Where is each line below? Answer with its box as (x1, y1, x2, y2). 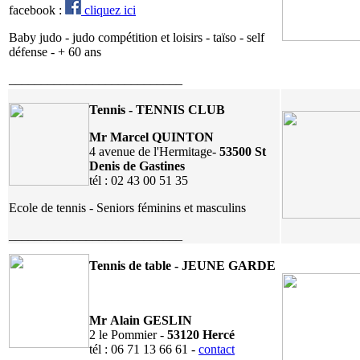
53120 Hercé (167, 327, 235, 342)
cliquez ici (81, 2, 136, 17)
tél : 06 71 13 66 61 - (89, 342, 198, 356)
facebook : (9, 2, 65, 17)
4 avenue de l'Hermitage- (89, 144, 219, 158)
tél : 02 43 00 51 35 (89, 173, 188, 187)
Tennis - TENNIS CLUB (89, 102, 225, 117)
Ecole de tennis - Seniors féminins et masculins (9, 200, 246, 215)
